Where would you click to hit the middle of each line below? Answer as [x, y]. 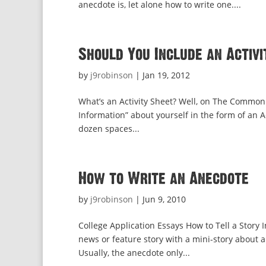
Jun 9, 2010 [164, 199]
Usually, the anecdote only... [134, 253]
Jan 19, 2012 [166, 75]
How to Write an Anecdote [164, 179]
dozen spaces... [109, 129]
